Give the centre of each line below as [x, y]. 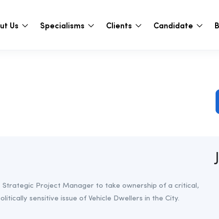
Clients [120, 25]
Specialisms [63, 25]
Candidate [174, 25]
